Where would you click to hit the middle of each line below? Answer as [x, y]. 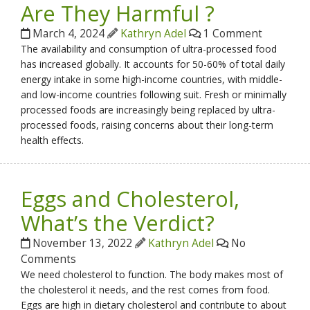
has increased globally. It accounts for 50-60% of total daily [153, 64]
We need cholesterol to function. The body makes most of [152, 275]
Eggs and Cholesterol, [130, 199]
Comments [49, 259]
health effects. [53, 140]
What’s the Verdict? [118, 223]
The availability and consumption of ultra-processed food [149, 48]
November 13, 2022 [83, 244]
